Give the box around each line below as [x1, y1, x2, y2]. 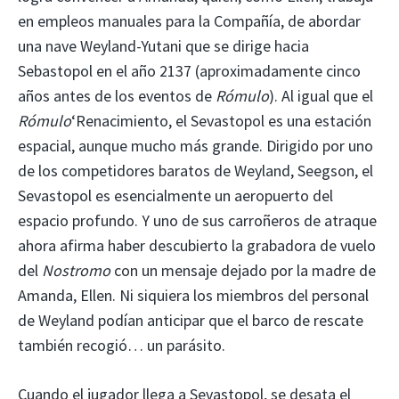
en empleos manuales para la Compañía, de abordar [18, 11, 361, 32]
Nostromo [42, 260, 110, 281]
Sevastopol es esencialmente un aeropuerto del [18, 185, 333, 207]
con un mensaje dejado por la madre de [110, 260, 376, 281]
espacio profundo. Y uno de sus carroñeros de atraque [18, 210, 377, 232]
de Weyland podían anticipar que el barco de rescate [18, 310, 363, 331]
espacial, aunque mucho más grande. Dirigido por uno [18, 135, 373, 157]
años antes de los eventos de [18, 85, 216, 107]
